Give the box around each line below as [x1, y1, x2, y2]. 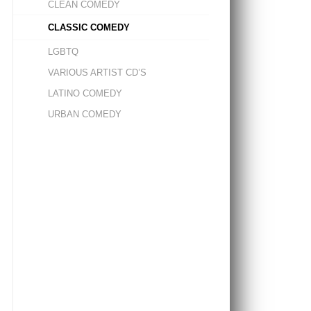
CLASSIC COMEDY [47, 22, 130, 33]
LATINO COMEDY [47, 88, 122, 99]
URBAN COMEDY [47, 109, 121, 119]
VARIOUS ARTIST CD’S [47, 67, 146, 78]
